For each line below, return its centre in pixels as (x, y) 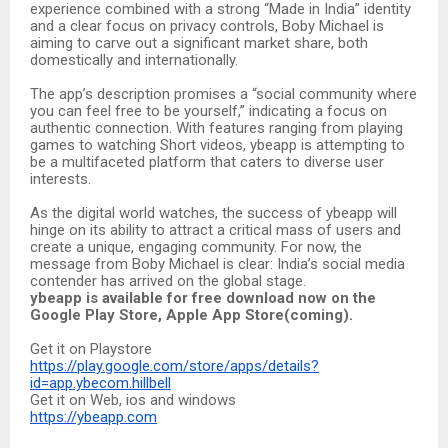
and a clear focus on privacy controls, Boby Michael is (207, 25)
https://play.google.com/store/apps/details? (174, 365)
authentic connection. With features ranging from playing (216, 127)
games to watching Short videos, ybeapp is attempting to (217, 144)
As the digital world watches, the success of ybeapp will (213, 212)
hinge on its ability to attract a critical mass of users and (215, 229)
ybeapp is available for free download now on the (203, 297)
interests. (60, 178)
